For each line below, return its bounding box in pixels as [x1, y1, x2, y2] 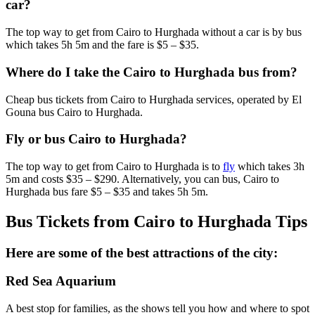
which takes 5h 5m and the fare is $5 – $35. [6, 39, 199, 51]
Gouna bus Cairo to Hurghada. [6, 105, 143, 118]
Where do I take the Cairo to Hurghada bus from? [6, 64, 297, 79]
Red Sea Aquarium [6, 274, 116, 289]
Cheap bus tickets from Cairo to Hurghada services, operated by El [6, 93, 302, 105]
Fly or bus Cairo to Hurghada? [6, 131, 187, 147]
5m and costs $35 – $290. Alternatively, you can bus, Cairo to [6, 172, 279, 185]
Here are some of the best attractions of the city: [6, 245, 278, 260]
